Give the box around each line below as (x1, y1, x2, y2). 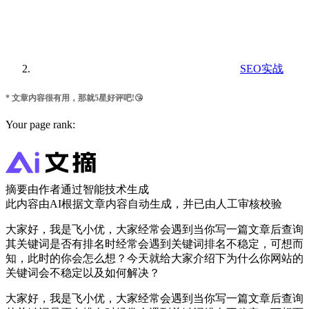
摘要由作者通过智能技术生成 (6, 183, 149, 196)
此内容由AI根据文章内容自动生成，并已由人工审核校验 (6, 198, 282, 210)
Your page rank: (6, 119, 75, 131)
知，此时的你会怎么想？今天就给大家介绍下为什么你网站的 (6, 252, 303, 265)
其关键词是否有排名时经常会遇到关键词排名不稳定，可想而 (6, 238, 303, 250)
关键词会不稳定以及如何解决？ (6, 267, 160, 279)
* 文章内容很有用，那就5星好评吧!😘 (6, 93, 143, 103)
